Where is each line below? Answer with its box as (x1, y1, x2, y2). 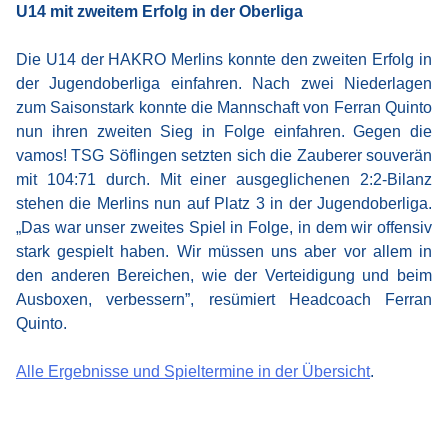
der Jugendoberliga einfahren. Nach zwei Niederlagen (16, 75, 432, 92)
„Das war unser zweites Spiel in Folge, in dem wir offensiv (16, 219, 432, 236)
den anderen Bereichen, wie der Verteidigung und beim (16, 267, 432, 284)
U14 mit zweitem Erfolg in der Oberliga (16, 3, 303, 20)
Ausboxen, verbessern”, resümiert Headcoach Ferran (16, 291, 432, 308)
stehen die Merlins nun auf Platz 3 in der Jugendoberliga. (16, 195, 432, 212)
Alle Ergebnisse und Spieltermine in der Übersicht (16, 363, 370, 380)
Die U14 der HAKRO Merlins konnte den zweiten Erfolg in (16, 51, 432, 68)
